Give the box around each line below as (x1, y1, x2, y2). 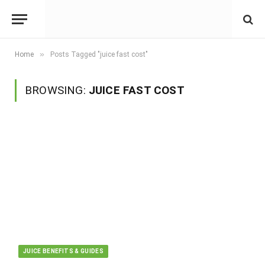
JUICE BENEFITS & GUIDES (23, 247, 104, 254)
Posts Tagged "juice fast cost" (50, 50, 148, 59)
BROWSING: (25, 83, 89, 97)
